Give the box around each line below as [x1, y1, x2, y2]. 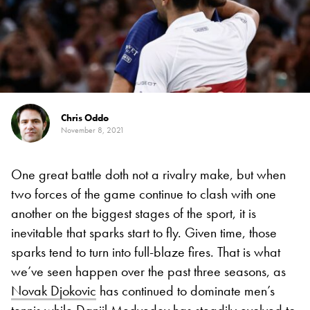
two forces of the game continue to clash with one [11, 184, 276, 203]
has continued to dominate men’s [96, 281, 275, 300]
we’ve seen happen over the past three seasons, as [11, 262, 286, 280]
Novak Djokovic [11, 281, 96, 300]
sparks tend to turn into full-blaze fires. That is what [11, 242, 280, 261]
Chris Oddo [61, 111, 109, 124]
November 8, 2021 [61, 124, 125, 136]
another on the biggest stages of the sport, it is [11, 203, 256, 222]
